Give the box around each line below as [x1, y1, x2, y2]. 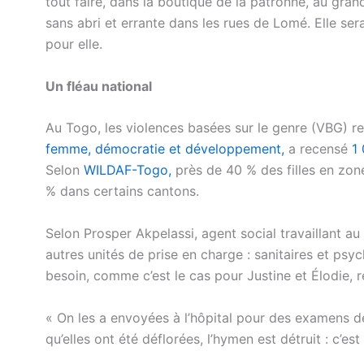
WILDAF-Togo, [84, 162, 171, 179]
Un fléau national [45, 77, 152, 94]
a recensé [284, 141, 348, 158]
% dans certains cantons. [45, 183, 199, 200]
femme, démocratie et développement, [45, 141, 284, 158]
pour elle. [45, 36, 102, 53]
